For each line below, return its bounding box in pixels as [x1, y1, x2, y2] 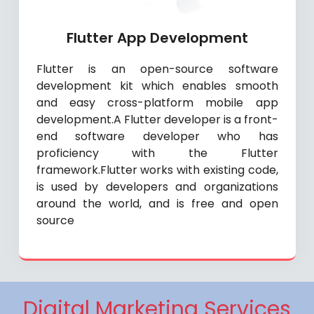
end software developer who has [36, 128, 278, 145]
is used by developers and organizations [36, 179, 278, 196]
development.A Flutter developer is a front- [36, 111, 278, 128]
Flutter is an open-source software [36, 61, 278, 78]
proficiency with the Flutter [36, 145, 278, 162]
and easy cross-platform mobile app [36, 95, 278, 111]
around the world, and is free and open [36, 196, 278, 212]
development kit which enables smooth [36, 78, 278, 95]
